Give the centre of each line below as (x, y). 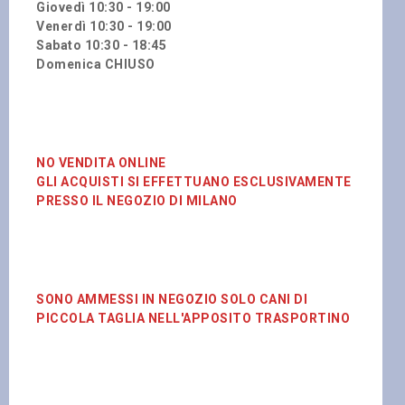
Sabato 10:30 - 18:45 (101, 45)
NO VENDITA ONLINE (101, 162)
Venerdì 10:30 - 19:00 (104, 26)
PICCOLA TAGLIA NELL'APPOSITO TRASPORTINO (193, 318)
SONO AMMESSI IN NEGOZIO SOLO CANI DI (172, 299)
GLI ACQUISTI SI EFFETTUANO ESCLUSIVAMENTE (194, 181)
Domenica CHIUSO (96, 64)
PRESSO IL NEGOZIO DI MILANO (137, 200)
